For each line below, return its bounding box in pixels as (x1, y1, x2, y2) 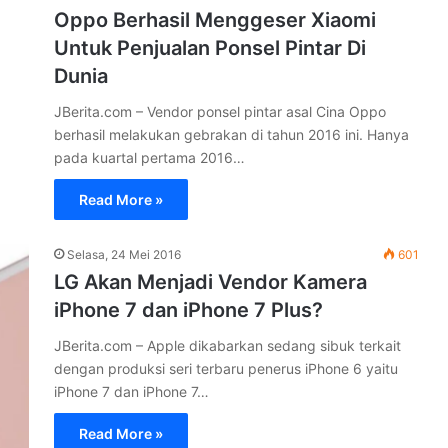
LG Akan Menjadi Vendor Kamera (54, 270, 367, 294)
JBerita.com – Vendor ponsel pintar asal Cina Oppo (54, 103, 386, 120)
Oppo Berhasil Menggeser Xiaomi (54, 8, 376, 32)
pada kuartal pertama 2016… (54, 149, 245, 166)
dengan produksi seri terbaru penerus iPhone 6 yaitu (54, 360, 398, 377)
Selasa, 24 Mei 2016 (67, 247, 181, 262)
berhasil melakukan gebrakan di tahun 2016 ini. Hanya (54, 126, 409, 143)
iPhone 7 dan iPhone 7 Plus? (54, 298, 323, 322)
